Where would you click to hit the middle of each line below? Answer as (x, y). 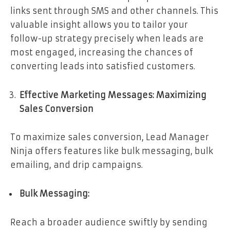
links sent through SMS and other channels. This (114, 11)
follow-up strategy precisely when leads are (107, 38)
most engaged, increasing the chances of (102, 52)
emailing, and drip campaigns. (76, 165)
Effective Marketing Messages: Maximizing (113, 95)
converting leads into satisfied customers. (103, 66)
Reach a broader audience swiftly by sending (109, 222)
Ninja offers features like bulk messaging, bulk (112, 151)
